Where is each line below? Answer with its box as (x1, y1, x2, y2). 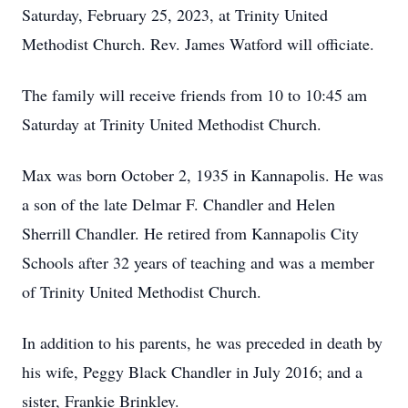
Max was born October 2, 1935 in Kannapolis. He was (22, 164, 383, 186)
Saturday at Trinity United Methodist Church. (22, 113, 321, 135)
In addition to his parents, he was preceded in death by (22, 331, 382, 353)
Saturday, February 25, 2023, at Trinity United (22, 4, 328, 25)
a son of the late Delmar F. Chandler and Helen (22, 193, 335, 215)
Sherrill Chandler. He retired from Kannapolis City (22, 222, 359, 244)
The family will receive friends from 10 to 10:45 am (22, 84, 367, 106)
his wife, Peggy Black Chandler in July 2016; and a (22, 361, 362, 382)
